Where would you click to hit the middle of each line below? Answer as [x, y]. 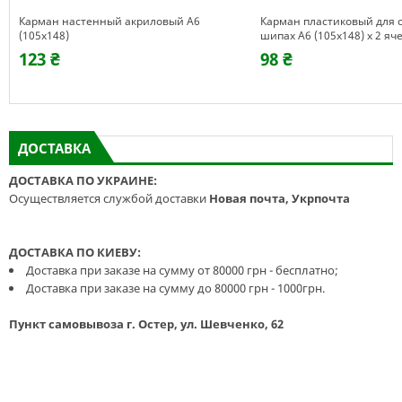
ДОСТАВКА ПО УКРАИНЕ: [83, 180]
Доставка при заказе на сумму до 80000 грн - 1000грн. [175, 288]
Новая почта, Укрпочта [280, 198]
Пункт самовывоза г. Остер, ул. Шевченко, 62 [146, 324]
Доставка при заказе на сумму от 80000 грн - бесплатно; [182, 270]
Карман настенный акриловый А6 [109, 21]
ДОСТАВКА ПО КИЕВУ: [75, 252]
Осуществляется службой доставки [109, 198]
